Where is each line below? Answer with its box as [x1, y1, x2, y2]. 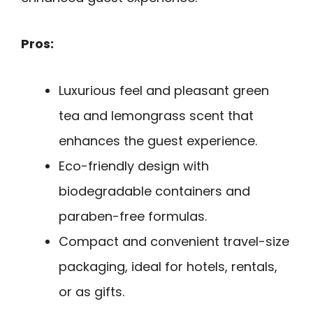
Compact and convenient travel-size [59, 232, 289, 250]
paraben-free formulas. [59, 207, 207, 225]
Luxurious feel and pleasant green [59, 81, 269, 99]
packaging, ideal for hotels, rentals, [59, 257, 277, 275]
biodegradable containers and [59, 182, 250, 200]
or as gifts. [59, 282, 124, 300]
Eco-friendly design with [59, 156, 209, 175]
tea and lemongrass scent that [59, 106, 254, 124]
